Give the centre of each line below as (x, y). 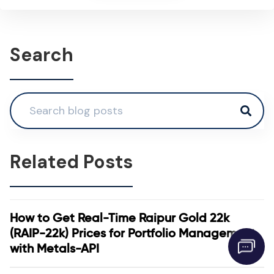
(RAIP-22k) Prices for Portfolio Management (133, 233)
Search (42, 55)
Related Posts (71, 162)
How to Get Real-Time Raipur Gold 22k (120, 218)
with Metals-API (54, 248)
